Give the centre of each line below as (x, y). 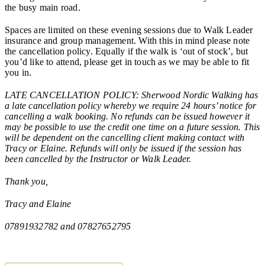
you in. (18, 72)
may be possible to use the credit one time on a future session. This (132, 127)
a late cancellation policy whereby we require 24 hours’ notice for (131, 105)
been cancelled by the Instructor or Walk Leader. (98, 159)
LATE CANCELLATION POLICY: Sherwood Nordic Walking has (132, 95)
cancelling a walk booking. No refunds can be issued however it (127, 116)
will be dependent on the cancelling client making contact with (125, 137)
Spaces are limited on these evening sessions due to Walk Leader (129, 30)
